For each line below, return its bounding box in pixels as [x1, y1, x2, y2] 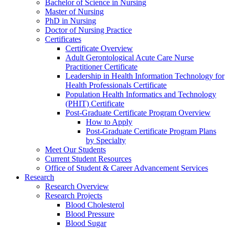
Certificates [45, 35, 81, 44]
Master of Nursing [45, 7, 104, 16]
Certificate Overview [65, 44, 133, 53]
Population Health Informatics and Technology [65, 90, 216, 99]
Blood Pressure [65, 210, 114, 219]
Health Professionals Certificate [65, 81, 167, 90]
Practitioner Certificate [65, 62, 138, 72]
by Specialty [86, 136, 126, 145]
